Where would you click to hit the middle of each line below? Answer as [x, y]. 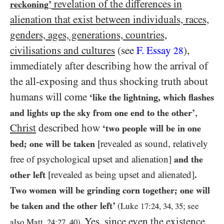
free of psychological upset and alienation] [92, 159]
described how [69, 128]
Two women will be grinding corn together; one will [110, 190]
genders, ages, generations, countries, [88, 35]
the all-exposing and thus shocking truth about [109, 82]
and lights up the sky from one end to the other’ [102, 113]
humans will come [50, 97]
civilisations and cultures [62, 51]
